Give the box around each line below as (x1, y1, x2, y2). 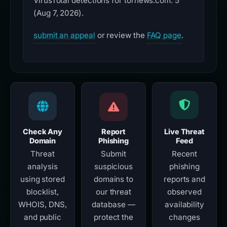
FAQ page (146, 30, 181, 41)
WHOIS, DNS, (18, 200, 67, 210)
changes (169, 212, 200, 222)
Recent (171, 149, 198, 159)
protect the (93, 212, 134, 222)
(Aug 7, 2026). (33, 8, 84, 18)
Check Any (23, 127, 62, 136)
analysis (27, 162, 58, 172)
